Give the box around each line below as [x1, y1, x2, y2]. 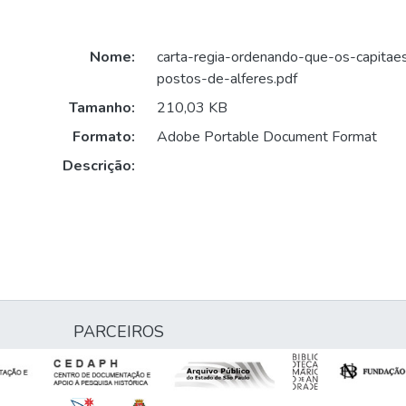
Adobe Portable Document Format [156, 127, 377, 148]
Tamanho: [68, 98, 135, 119]
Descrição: [62, 156, 135, 177]
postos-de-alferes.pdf [156, 69, 297, 90]
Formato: [72, 127, 135, 148]
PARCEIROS [73, 321, 164, 343]
